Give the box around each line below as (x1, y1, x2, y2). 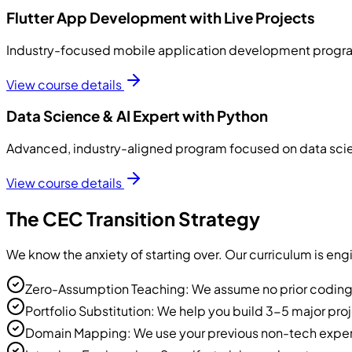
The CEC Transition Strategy (6, 206, 260, 230)
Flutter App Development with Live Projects (6, 8, 315, 27)
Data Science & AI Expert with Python (6, 107, 268, 126)
